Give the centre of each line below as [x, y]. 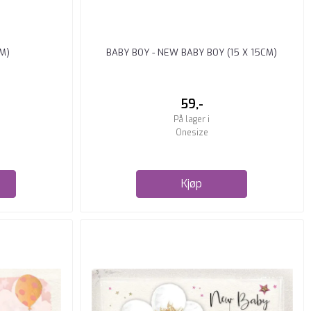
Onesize [192, 132]
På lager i [192, 119]
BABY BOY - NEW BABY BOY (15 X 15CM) [192, 52]
